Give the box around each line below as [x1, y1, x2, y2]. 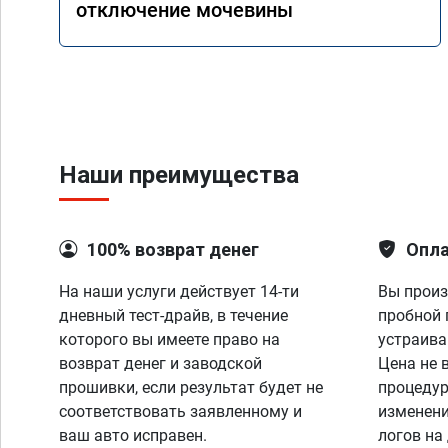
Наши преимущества [59, 161, 299, 189]
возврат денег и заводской [59, 354, 262, 373]
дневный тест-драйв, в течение [59, 306, 288, 325]
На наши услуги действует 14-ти [59, 282, 299, 301]
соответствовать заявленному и [59, 402, 302, 421]
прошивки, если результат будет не [59, 378, 323, 397]
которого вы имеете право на [59, 330, 280, 349]
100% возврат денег [87, 239, 259, 260]
